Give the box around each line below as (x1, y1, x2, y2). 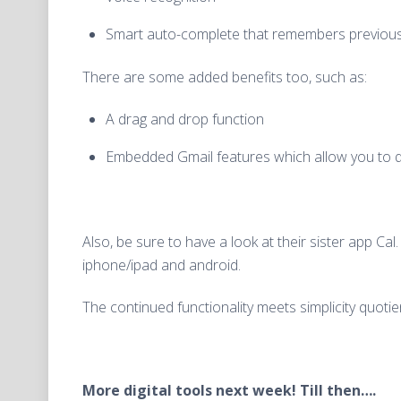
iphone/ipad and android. (82, 255, 241, 276)
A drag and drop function (105, 108, 264, 129)
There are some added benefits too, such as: (82, 67, 367, 88)
